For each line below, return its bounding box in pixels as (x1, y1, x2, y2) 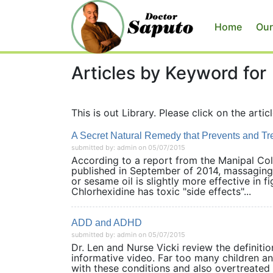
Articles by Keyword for (71, 62, 266, 83)
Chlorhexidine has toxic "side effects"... (71, 185, 251, 197)
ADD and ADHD (71, 218, 142, 228)
